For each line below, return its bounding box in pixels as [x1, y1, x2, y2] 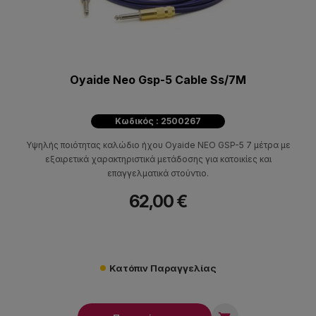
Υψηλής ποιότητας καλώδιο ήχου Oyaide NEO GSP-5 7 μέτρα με [25, 140, 291, 151]
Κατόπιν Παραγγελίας [109, 262, 217, 274]
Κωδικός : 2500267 [115, 116, 201, 127]
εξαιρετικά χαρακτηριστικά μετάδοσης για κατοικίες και [44, 154, 272, 165]
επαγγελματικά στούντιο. [107, 168, 209, 179]
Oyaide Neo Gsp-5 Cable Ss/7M [70, 73, 246, 87]
